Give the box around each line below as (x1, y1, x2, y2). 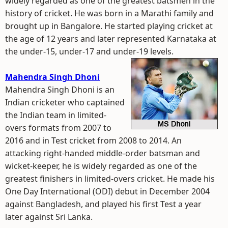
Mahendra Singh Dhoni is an (5, 84, 115, 95)
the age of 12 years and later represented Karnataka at (5, 33, 216, 44)
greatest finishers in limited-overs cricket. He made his (5, 173, 215, 184)
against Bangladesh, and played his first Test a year (5, 198, 202, 210)
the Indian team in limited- (5, 109, 106, 121)
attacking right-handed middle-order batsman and (5, 148, 200, 159)
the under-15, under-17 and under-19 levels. (5, 46, 174, 57)
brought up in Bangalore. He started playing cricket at (5, 20, 213, 32)
